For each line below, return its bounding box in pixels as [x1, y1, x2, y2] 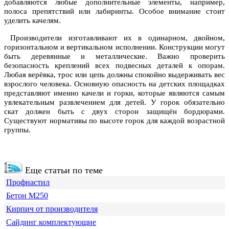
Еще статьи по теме [22, 165, 103, 176]
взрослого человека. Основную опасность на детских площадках [4, 80, 225, 88]
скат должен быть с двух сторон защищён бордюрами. [4, 107, 225, 116]
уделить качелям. [4, 16, 61, 25]
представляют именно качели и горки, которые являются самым [4, 89, 225, 98]
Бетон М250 [6, 191, 48, 200]
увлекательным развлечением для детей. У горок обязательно [4, 98, 225, 107]
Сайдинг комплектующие [6, 218, 96, 227]
